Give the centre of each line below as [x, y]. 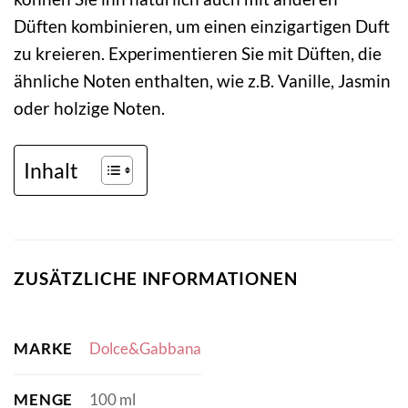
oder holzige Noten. [89, 108]
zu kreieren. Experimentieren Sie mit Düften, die [198, 54]
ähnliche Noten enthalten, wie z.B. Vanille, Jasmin [202, 81]
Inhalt [51, 170]
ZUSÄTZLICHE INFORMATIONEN [156, 279]
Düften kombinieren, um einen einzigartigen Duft [202, 26]
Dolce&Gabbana [145, 349]
